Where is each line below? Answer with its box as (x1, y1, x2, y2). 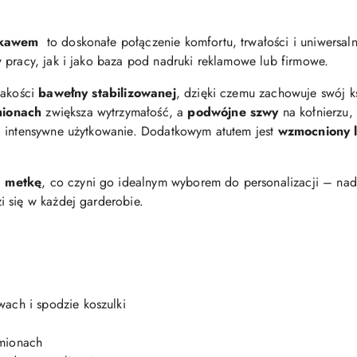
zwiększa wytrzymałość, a (41, 103, 188, 121)
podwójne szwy (187, 103, 279, 121)
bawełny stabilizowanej (38, 84, 176, 102)
